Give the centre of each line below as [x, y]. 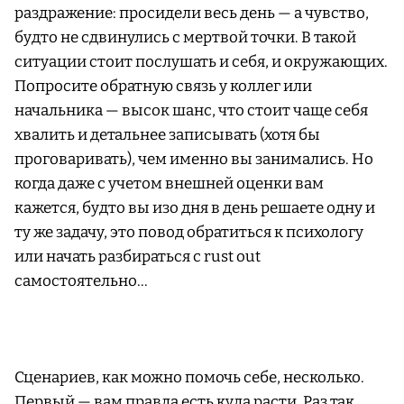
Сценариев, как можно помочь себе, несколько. [189, 378]
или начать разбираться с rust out [138, 257]
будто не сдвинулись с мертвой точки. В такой [185, 38]
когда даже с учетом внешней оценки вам [169, 184]
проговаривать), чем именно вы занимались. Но [194, 160]
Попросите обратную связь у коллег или [163, 87]
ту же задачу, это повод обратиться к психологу [189, 233]
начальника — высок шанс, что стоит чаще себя [191, 111]
